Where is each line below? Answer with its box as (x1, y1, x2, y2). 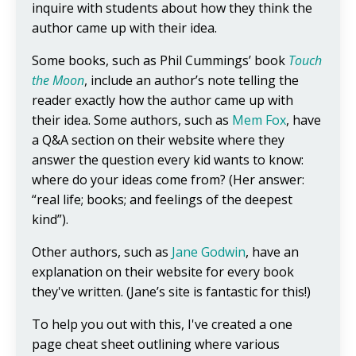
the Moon (32, 71, 84, 89)
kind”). (32, 210, 68, 228)
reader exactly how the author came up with (32, 91, 293, 109)
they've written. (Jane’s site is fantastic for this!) (32, 282, 311, 300)
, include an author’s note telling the (84, 71, 299, 89)
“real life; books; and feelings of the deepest (32, 190, 292, 208)
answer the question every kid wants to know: (32, 150, 304, 168)
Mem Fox (232, 110, 286, 129)
